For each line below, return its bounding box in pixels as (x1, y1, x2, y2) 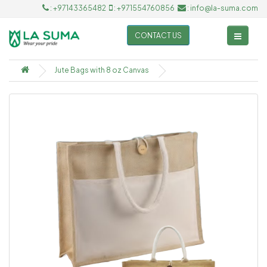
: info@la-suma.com (186, 4, 258, 13)
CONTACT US (135, 30, 182, 40)
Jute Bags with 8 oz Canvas (54, 66, 149, 75)
